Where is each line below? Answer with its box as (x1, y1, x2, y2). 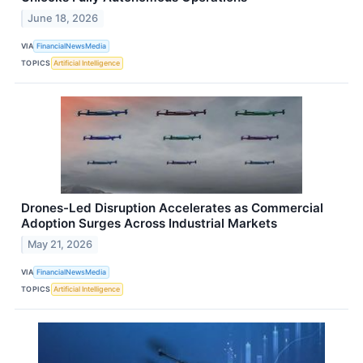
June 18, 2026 (28, 11, 99, 24)
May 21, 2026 (28, 237, 93, 250)
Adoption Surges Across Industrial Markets (21, 215, 277, 231)
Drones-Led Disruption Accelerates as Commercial (21, 199, 323, 216)
